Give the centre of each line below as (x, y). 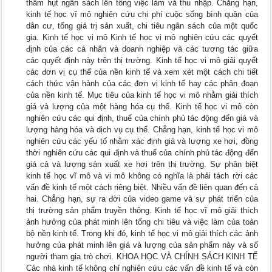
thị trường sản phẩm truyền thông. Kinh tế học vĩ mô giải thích (142, 210)
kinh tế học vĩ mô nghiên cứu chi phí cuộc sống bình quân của (142, 14)
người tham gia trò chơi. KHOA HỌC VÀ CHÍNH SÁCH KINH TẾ (142, 257)
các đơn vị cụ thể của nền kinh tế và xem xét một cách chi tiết (142, 72)
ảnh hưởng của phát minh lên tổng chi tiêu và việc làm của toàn (142, 222)
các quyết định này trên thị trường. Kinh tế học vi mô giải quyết (142, 60)
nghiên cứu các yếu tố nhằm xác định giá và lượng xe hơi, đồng (142, 141)
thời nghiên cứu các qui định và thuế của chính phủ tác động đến (142, 153)
